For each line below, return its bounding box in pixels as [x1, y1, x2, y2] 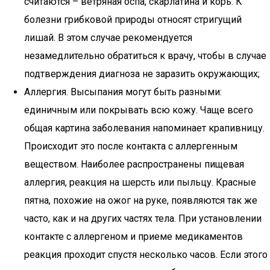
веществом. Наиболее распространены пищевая [24, 159, 244, 170]
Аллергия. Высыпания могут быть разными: [24, 86, 222, 98]
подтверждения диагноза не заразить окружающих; [24, 68, 260, 80]
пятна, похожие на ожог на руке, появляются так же [24, 195, 257, 206]
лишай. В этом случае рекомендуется [24, 32, 192, 43]
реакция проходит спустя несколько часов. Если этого [24, 249, 268, 260]
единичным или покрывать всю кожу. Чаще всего [24, 104, 253, 116]
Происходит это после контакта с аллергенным [24, 140, 237, 152]
